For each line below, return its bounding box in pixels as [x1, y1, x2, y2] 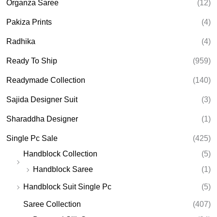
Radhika [6, 37, 36, 46]
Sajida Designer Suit [6, 95, 78, 104]
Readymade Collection [6, 76, 86, 84]
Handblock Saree [33, 165, 93, 173]
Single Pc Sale [6, 134, 58, 142]
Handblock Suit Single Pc [23, 182, 112, 191]
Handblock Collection [23, 149, 98, 158]
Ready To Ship [6, 56, 58, 65]
